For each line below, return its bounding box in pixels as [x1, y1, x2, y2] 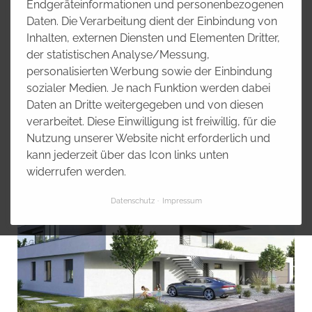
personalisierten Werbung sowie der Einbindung [26, 65, 272, 78]
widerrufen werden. [26, 165, 126, 178]
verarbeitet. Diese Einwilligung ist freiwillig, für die [26, 115, 276, 128]
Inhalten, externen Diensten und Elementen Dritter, [26, 31, 280, 45]
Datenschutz [110, 196, 155, 206]
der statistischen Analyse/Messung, [26, 48, 210, 61]
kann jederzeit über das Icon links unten [26, 148, 228, 162]
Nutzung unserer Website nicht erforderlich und [26, 132, 270, 145]
